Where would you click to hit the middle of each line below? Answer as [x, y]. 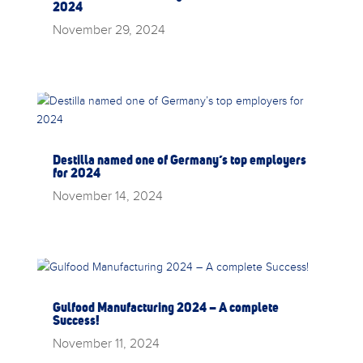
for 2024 [76, 173]
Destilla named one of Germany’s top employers [179, 160]
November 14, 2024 [107, 196]
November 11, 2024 [106, 343]
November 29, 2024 [109, 29]
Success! [76, 320]
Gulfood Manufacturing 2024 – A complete [165, 307]
